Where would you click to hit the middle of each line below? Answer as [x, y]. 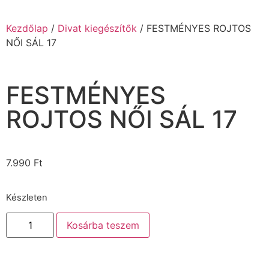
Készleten [27, 197]
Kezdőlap [27, 29]
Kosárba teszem [103, 225]
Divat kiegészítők [97, 29]
